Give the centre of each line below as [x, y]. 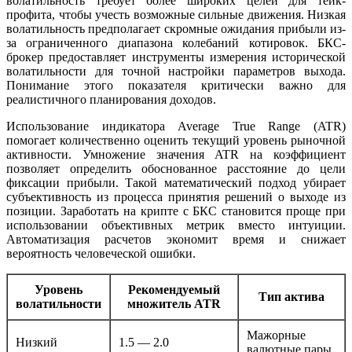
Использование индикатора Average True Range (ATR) [176, 126]
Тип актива [291, 296]
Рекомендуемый [174, 289]
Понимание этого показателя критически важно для [176, 85]
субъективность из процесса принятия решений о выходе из [176, 196]
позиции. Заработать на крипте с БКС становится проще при [176, 211]
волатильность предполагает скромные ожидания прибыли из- [176, 28]
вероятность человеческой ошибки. [101, 253]
